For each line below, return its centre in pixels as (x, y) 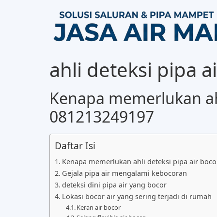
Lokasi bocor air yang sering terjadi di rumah (137, 196)
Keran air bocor (99, 207)
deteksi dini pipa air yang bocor (114, 185)
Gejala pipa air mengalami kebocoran (124, 173)
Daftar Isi (75, 146)
